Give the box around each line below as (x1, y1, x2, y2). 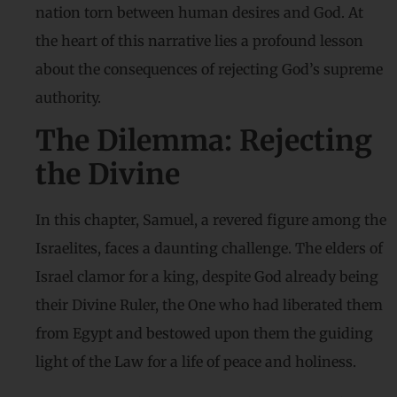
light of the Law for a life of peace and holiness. (35, 353, 356, 371)
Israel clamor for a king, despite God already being (35, 268, 378, 286)
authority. (35, 89, 101, 106)
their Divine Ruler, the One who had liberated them (35, 296, 383, 315)
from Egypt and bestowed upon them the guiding (35, 324, 373, 343)
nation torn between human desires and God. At (35, 4, 363, 21)
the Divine (35, 157, 180, 193)
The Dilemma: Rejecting (35, 123, 372, 160)
